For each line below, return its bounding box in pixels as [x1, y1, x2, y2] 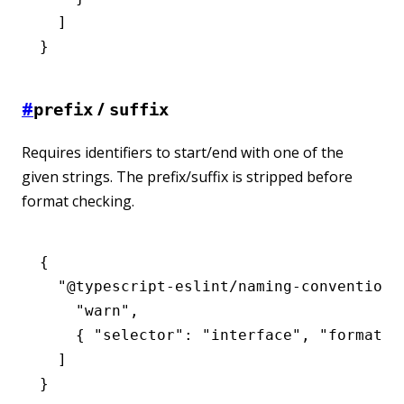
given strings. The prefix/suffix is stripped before [22, 166, 353, 187]
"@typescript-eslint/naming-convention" [40, 277, 400, 295]
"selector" [94, 326, 184, 344]
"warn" [40, 301, 130, 319]
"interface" [193, 326, 301, 344]
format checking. [22, 190, 134, 211]
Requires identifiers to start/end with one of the [22, 142, 344, 162]
